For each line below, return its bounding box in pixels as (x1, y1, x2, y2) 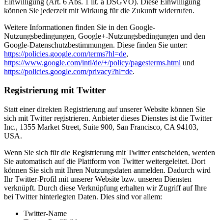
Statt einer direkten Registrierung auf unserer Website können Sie (4, 105, 205, 114)
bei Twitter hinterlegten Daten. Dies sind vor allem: (4, 192, 162, 201)
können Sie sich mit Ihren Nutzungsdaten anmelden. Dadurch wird (4, 166, 211, 175)
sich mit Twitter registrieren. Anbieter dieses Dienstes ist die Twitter (4, 114, 212, 123)
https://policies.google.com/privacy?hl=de (4, 67, 133, 76)
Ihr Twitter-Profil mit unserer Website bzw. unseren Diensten (4, 175, 192, 184)
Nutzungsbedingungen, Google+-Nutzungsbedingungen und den (4, 31, 205, 40)
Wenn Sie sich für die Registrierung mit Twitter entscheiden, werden (4, 148, 215, 157)
